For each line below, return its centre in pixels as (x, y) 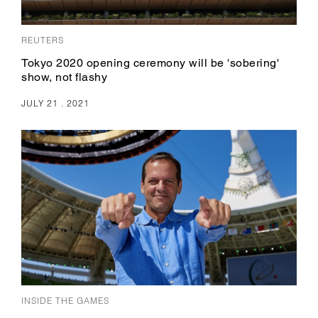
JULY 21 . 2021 (55, 104)
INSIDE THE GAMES (65, 300)
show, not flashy (64, 77)
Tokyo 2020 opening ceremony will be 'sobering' (150, 63)
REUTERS (43, 40)
